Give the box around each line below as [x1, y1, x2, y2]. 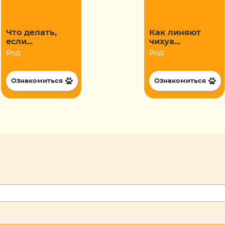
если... [6, 38, 33, 46]
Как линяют [149, 29, 201, 37]
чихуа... [149, 38, 180, 46]
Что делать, [6, 29, 57, 37]
